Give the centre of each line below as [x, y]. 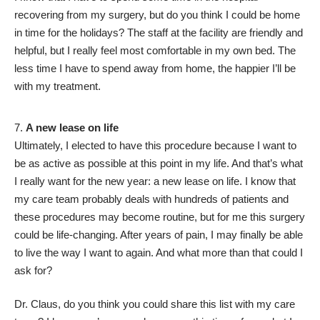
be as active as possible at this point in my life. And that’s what [159, 163]
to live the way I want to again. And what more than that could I [159, 252]
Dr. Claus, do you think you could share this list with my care [155, 304]
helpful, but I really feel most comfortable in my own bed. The [155, 51]
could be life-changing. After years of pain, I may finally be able [159, 234]
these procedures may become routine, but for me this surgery [160, 216]
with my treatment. [57, 86]
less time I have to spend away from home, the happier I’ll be [155, 69]
